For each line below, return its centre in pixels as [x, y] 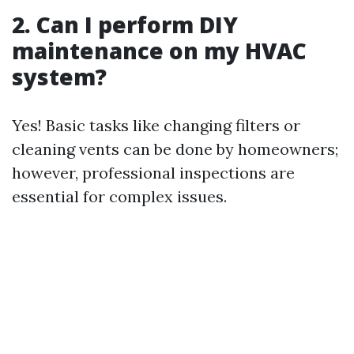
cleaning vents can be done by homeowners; [175, 149]
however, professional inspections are [153, 172]
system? [59, 76]
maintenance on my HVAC [159, 50]
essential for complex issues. [119, 196]
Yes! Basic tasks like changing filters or [156, 125]
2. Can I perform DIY [125, 24]
